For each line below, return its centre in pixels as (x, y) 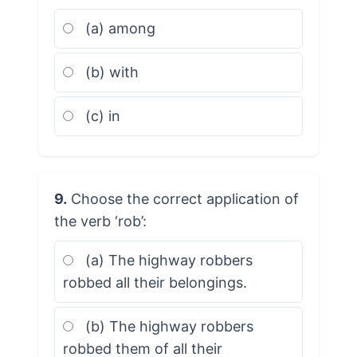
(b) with (110, 72)
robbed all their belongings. (155, 282)
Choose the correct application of (182, 198)
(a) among (118, 28)
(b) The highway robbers (167, 326)
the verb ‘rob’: (100, 221)
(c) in (100, 116)
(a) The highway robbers (167, 260)
